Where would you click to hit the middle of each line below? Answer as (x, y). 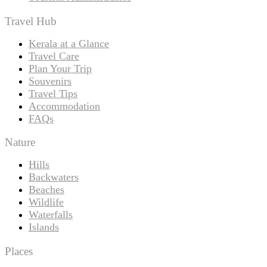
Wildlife (46, 202)
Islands (44, 227)
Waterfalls (51, 215)
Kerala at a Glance (69, 43)
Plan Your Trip (60, 68)
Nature (20, 142)
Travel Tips (53, 93)
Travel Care (54, 56)
